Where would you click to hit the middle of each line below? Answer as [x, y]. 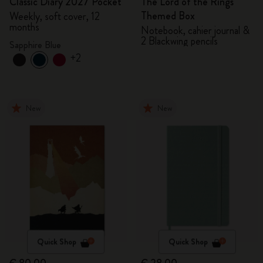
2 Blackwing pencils [179, 41]
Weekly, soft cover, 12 [55, 16]
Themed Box [168, 16]
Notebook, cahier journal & [195, 31]
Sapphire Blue [35, 45]
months [24, 27]
